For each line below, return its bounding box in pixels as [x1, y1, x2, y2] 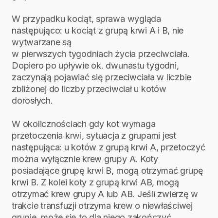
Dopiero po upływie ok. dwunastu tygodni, [12, 60, 179, 71]
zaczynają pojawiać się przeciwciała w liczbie [12, 72, 192, 83]
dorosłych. [12, 95, 53, 106]
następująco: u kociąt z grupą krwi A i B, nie [12, 25, 184, 36]
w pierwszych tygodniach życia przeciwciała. [12, 49, 190, 59]
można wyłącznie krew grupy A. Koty [12, 154, 158, 164]
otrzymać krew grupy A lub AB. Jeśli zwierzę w [12, 189, 199, 200]
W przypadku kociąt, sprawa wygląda [12, 14, 161, 24]
